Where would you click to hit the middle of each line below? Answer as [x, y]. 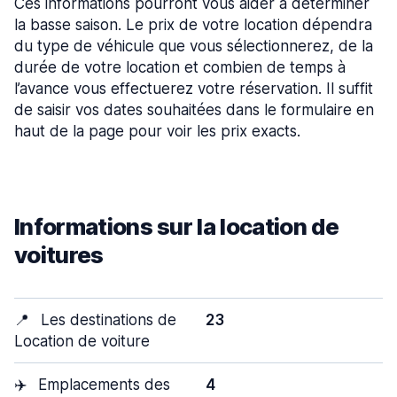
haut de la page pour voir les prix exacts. [157, 131]
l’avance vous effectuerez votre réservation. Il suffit [194, 89]
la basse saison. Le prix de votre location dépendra [193, 25]
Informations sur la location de [176, 226]
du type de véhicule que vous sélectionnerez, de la [194, 46]
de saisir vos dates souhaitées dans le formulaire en [194, 110]
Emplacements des [102, 385]
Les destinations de [106, 320]
